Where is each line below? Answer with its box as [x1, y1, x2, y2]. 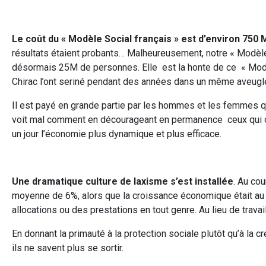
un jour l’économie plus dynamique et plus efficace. [12, 128, 221, 140]
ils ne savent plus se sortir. [12, 242, 123, 254]
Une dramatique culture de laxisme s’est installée [12, 175, 233, 187]
